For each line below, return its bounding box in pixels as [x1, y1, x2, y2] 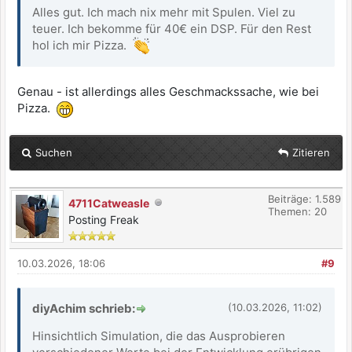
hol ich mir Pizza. [32, 37, 133, 53]
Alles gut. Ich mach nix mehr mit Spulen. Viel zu [32, 4, 295, 20]
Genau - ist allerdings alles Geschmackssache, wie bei [17, 84, 319, 100]
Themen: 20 [268, 204, 327, 218]
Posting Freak [68, 212, 139, 226]
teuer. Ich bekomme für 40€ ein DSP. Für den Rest [32, 20, 311, 36]
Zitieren [292, 145, 330, 159]
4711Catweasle [68, 196, 149, 210]
